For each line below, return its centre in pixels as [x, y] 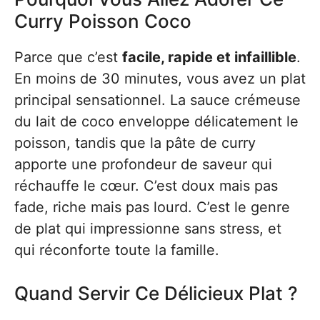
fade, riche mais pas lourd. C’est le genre [152, 207]
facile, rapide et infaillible [209, 57]
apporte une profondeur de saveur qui [143, 164]
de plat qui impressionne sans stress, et [148, 229]
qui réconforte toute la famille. [117, 250]
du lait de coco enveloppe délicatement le [156, 121]
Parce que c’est [68, 57]
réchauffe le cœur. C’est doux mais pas [146, 186]
